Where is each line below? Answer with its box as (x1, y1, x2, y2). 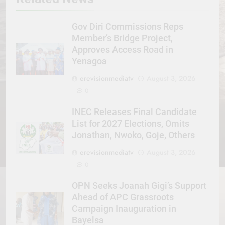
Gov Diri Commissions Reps (72, 21, 183, 32)
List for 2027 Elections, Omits (72, 118, 189, 129)
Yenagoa (72, 56, 107, 66)
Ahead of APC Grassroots (72, 192, 174, 202)
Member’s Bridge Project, (72, 33, 173, 43)
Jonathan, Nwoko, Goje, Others (72, 130, 195, 140)
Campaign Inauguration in (72, 203, 176, 214)
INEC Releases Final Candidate (72, 106, 197, 117)
